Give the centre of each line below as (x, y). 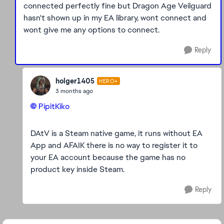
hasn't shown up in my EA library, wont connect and (115, 18)
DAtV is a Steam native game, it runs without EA (116, 133)
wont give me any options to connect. (91, 30)
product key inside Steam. (78, 169)
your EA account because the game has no (108, 157)
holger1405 (75, 81)
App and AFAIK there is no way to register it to (114, 145)
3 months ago (74, 91)
